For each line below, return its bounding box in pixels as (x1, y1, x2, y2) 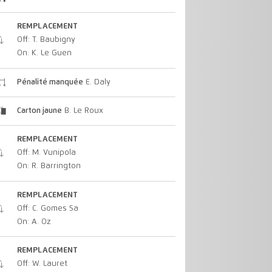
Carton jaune (16, 107, 62, 115)
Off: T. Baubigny (16, 36, 75, 44)
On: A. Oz (16, 217, 51, 226)
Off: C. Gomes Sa (16, 204, 78, 212)
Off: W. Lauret (16, 259, 67, 268)
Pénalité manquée (16, 78, 83, 86)
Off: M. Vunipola (16, 149, 76, 157)
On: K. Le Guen (16, 49, 72, 58)
